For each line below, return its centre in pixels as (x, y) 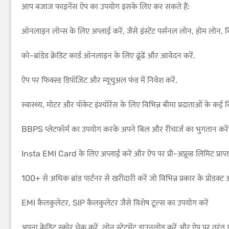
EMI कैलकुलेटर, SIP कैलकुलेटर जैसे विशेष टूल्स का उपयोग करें (115, 203)
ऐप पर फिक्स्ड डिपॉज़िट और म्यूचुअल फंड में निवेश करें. (99, 80)
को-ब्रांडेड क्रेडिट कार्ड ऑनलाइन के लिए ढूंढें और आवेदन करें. (108, 55)
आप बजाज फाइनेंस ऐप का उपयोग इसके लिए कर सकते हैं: (106, 6)
